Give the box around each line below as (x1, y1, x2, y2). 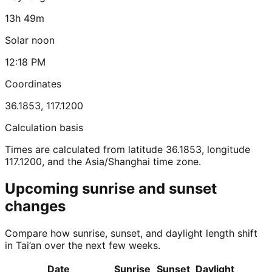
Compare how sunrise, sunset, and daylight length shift (5, 227, 257, 240)
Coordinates (5, 78, 61, 90)
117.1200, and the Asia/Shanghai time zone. (5, 155, 201, 168)
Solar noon (5, 34, 55, 47)
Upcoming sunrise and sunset (5, 180, 217, 198)
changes (5, 197, 66, 216)
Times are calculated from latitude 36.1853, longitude (5, 143, 250, 156)
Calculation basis (5, 121, 83, 134)
